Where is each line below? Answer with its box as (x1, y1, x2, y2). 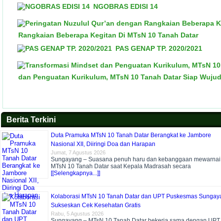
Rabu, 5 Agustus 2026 (51, 211, 104, 217)
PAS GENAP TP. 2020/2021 (115, 44, 202, 52)
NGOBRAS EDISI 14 (93, 2, 158, 10)
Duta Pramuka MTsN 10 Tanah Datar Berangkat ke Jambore (51, 132, 211, 139)
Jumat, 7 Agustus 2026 (51, 149, 106, 155)
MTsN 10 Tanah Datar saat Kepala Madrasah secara (51, 163, 191, 170)
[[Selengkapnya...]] (51, 170, 100, 177)
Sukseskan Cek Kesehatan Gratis (51, 202, 141, 209)
